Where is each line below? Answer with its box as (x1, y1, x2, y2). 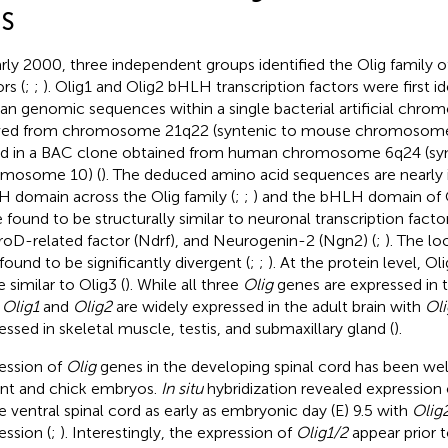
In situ (160, 378, 203, 398)
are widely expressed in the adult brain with (111, 296, 425, 316)
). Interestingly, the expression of (59, 422, 296, 442)
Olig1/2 (295, 422, 348, 442)
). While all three (124, 274, 243, 294)
